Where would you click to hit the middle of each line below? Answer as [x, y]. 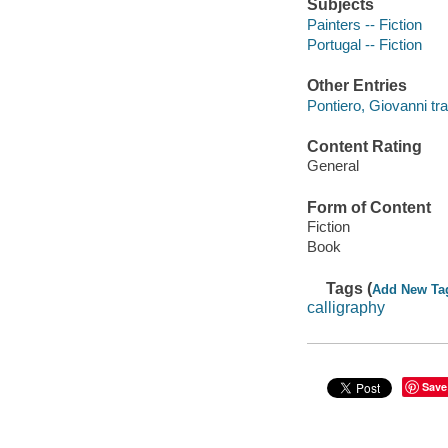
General [332, 166]
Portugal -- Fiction [364, 44]
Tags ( [349, 288]
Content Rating [364, 146]
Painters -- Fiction [364, 24]
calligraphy [345, 308]
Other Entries [356, 86]
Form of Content [368, 207]
